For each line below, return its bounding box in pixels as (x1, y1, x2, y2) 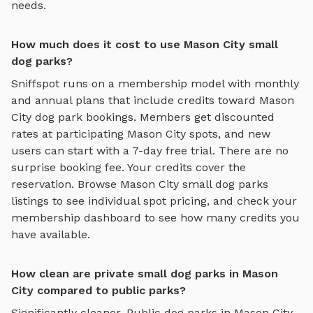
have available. (11, 228, 90, 242)
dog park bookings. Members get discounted (31, 110, 275, 124)
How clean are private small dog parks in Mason (11, 267, 278, 281)
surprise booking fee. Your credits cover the (11, 161, 246, 175)
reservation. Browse (11, 177, 120, 191)
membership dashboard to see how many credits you (11, 211, 300, 225)
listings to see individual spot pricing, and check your (11, 194, 297, 208)
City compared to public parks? (11, 284, 186, 298)
